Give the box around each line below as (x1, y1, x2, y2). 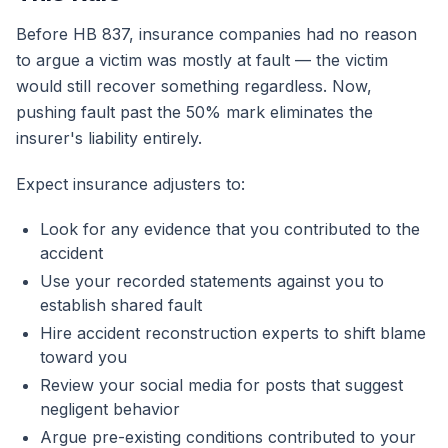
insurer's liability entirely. (16, 128, 202, 148)
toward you (40, 347, 127, 367)
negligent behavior (40, 399, 180, 419)
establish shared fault (40, 295, 202, 315)
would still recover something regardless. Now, (16, 76, 372, 96)
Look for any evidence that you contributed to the (40, 219, 420, 239)
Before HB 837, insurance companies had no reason (16, 24, 417, 44)
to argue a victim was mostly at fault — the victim (16, 50, 388, 70)
